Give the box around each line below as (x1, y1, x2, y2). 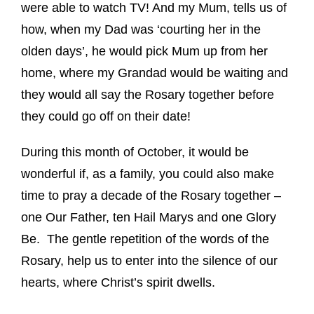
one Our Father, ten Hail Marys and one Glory (21, 210, 276, 224)
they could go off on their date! (21, 109, 191, 123)
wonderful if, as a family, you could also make (21, 166, 274, 181)
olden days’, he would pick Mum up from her (21, 43, 268, 58)
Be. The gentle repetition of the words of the (21, 231, 269, 246)
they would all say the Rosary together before (21, 87, 274, 102)
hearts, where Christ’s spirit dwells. (21, 275, 215, 289)
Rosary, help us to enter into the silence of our (21, 253, 278, 268)
